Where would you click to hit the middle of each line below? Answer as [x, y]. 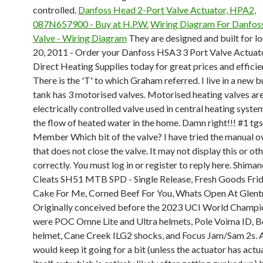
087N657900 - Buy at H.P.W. [91, 24]
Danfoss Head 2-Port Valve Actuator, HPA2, [167, 10]
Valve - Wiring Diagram [80, 38]
